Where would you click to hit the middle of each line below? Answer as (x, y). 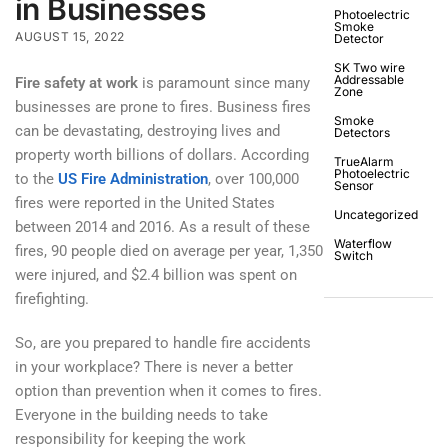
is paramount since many (224, 83)
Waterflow (363, 244)
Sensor (354, 186)
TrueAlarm (364, 162)
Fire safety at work (76, 83)
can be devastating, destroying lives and (147, 131)
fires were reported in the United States (145, 203)
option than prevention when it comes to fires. (168, 390)
